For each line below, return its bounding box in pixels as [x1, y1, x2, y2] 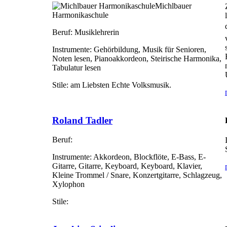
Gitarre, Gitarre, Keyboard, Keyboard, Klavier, [52, 162, 202, 171]
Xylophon [52, 180, 85, 189]
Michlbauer [155, 2, 192, 11]
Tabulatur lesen [52, 63, 101, 72]
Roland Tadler [52, 115, 112, 126]
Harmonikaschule [52, 11, 108, 20]
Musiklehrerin [72, 28, 119, 37]
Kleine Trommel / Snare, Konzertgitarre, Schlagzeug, [52, 171, 222, 180]
